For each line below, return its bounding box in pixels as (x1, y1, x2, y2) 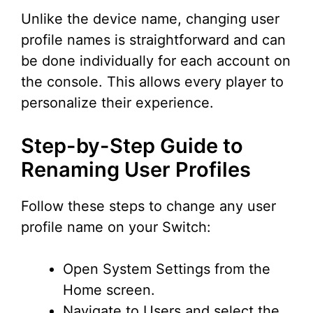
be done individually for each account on (21, 52, 291, 70)
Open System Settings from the (63, 261, 270, 278)
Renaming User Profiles (21, 157, 251, 182)
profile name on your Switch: (21, 219, 211, 236)
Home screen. (63, 282, 155, 299)
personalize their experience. (21, 94, 214, 112)
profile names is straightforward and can (21, 31, 286, 49)
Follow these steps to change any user (21, 198, 276, 215)
